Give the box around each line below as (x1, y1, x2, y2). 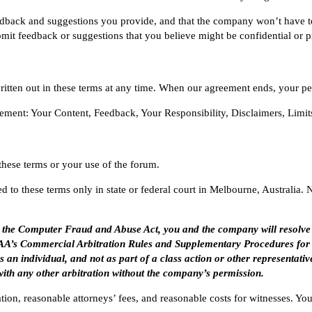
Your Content (31, 107, 88, 118)
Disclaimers (231, 107, 282, 118)
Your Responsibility (141, 107, 226, 118)
